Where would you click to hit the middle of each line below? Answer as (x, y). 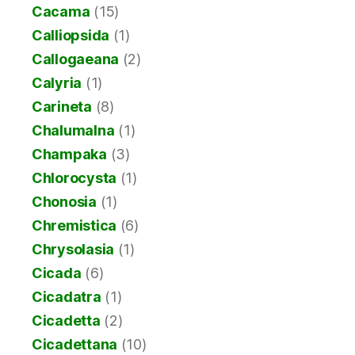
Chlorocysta (74, 178)
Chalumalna (73, 131)
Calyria (57, 83)
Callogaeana (76, 59)
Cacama (61, 12)
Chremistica (74, 226)
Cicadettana (75, 345)
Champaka (69, 155)
